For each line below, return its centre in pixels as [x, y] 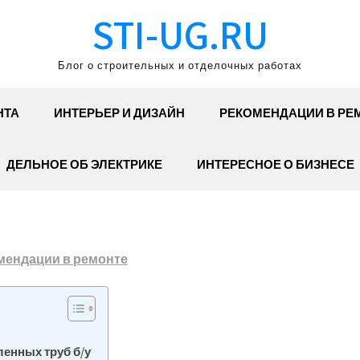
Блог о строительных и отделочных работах [180, 65]
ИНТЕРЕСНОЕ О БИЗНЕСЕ [275, 164]
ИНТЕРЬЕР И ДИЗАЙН [119, 113]
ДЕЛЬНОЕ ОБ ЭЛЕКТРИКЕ [84, 164]
